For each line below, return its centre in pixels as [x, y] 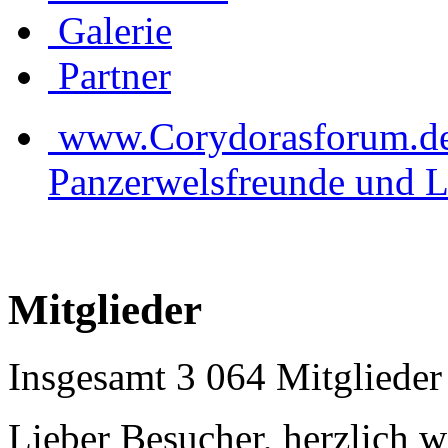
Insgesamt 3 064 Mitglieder [225, 376]
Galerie [115, 30]
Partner [114, 75]
